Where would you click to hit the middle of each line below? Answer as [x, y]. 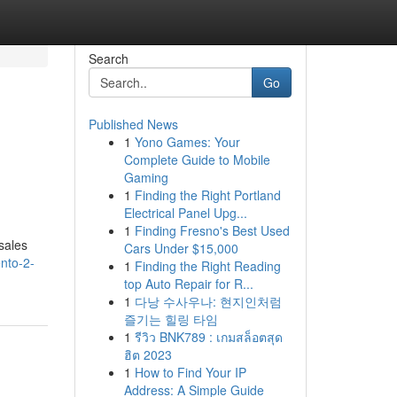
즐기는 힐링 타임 [171, 319]
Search [108, 58]
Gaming [146, 177]
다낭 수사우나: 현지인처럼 [208, 301]
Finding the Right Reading [207, 266]
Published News [133, 124]
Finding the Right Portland [207, 195]
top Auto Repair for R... [188, 284]
